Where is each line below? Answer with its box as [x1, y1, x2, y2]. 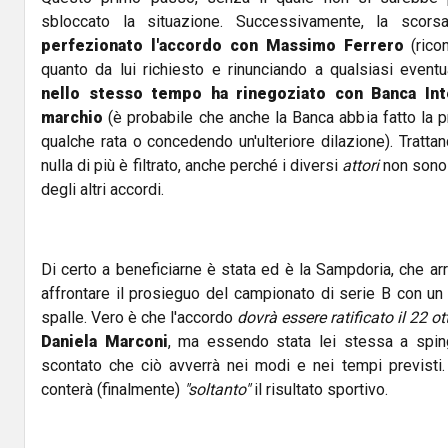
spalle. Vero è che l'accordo [41, 308, 237, 328]
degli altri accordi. [41, 180, 164, 200]
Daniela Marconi [41, 332, 168, 352]
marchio [41, 108, 103, 128]
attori [342, 156, 384, 176]
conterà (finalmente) [41, 380, 184, 400]
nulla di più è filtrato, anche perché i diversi [41, 156, 343, 176]
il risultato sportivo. [250, 380, 388, 400]
